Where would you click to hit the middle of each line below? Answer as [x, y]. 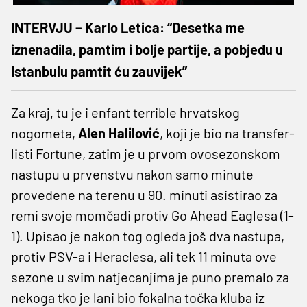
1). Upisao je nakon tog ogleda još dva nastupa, [148, 235]
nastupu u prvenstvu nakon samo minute [132, 174]
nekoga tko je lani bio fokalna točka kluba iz [138, 297]
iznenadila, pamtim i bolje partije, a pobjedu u [147, 49]
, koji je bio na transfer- [227, 133]
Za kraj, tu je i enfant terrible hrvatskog [125, 112]
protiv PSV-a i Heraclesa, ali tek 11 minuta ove [144, 256]
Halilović [134, 133]
